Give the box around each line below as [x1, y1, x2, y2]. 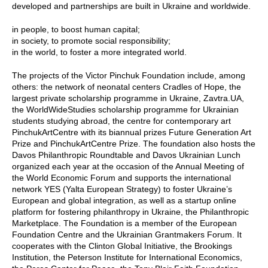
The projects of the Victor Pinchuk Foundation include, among [12, 70, 245, 80]
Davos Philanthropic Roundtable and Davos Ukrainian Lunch [12, 150, 240, 160]
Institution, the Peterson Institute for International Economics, [12, 252, 242, 262]
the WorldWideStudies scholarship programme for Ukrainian [12, 104, 239, 114]
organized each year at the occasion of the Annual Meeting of [12, 161, 244, 171]
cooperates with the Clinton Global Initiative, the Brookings [12, 240, 232, 251]
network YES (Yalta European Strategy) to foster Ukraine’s [12, 184, 232, 194]
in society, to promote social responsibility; [12, 35, 170, 45]
